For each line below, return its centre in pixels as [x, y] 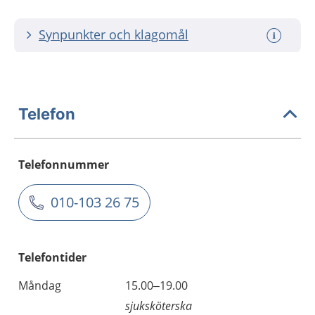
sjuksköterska [159, 306]
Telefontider [52, 257]
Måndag [40, 285]
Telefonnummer [64, 165]
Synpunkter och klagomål [114, 34]
